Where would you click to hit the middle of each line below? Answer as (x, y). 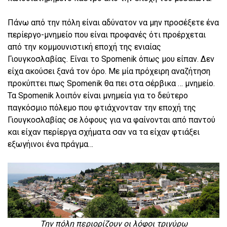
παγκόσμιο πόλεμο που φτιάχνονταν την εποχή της (102, 107)
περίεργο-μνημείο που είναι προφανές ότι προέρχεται (107, 34)
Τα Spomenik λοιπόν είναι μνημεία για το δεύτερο (98, 95)
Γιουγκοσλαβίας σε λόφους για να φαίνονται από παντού (111, 120)
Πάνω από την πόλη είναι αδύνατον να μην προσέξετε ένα (113, 22)
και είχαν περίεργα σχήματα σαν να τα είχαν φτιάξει (104, 132)
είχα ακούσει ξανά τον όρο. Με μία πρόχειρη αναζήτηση (109, 71)
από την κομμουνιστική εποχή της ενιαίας (84, 47)
